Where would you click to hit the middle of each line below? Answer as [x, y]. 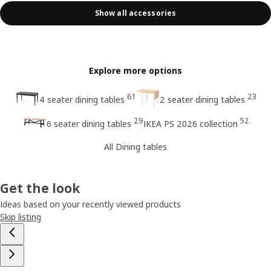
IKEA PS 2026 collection [190, 123]
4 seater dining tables [82, 99]
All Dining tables [135, 147]
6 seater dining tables [89, 123]
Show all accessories [135, 13]
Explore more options [135, 70]
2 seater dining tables [202, 99]
